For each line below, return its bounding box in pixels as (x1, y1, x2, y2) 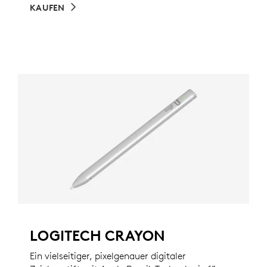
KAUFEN (30, 2, 65, 14)
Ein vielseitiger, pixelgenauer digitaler (30, 250, 186, 262)
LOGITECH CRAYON (30, 226, 165, 245)
